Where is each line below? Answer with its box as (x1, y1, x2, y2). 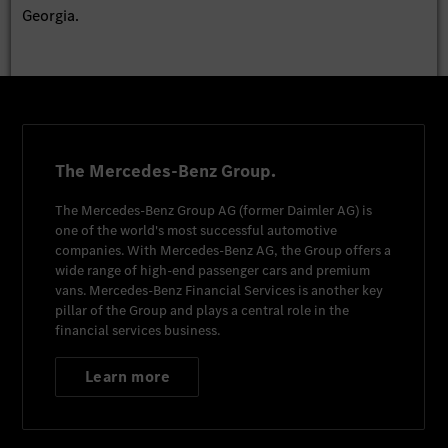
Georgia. (22, 4, 80, 26)
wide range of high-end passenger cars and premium (55, 260, 371, 280)
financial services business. (55, 320, 221, 340)
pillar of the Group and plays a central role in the (55, 300, 350, 320)
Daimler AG (287, 200, 356, 220)
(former (236, 200, 288, 220)
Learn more (84, 365, 170, 387)
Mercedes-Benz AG (160, 240, 275, 260)
